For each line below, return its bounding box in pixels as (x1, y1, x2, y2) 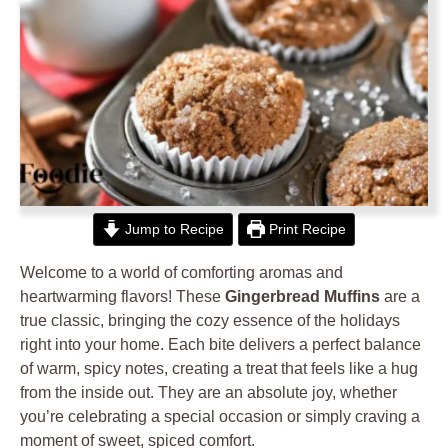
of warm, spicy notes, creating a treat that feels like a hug (20, 360, 418, 377)
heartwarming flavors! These (20, 288, 225, 305)
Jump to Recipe (120, 221, 224, 237)
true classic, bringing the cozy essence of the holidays (20, 312, 400, 329)
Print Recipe (265, 221, 347, 237)
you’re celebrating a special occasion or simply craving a (20, 408, 420, 425)
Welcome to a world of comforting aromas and (20, 264, 343, 281)
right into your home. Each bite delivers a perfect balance (20, 336, 421, 353)
